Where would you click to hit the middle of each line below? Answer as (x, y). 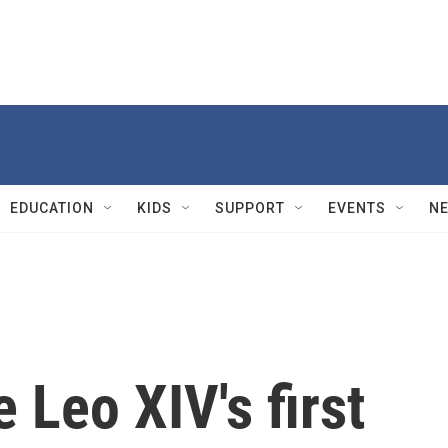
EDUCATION (52, 208)
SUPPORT (250, 208)
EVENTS (357, 208)
